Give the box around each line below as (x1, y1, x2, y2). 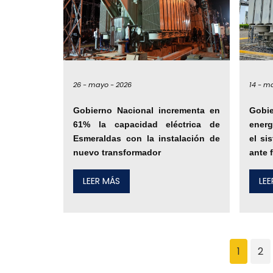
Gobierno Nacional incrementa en (73, 105, 221, 116)
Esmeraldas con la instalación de (73, 133, 221, 144)
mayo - (88, 80, 114, 90)
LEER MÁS (83, 175, 120, 188)
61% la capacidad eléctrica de (73, 119, 221, 130)
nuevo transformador (73, 147, 161, 158)
